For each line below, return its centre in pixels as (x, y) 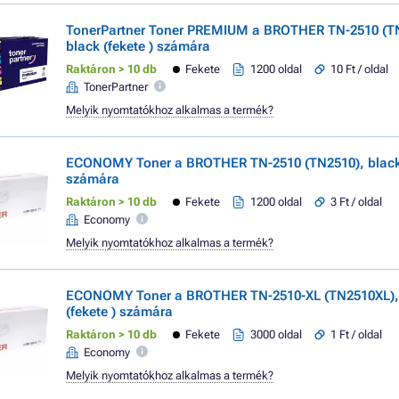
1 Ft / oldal (357, 334)
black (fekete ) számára (138, 46)
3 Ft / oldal (357, 202)
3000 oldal (277, 334)
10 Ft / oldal (360, 69)
